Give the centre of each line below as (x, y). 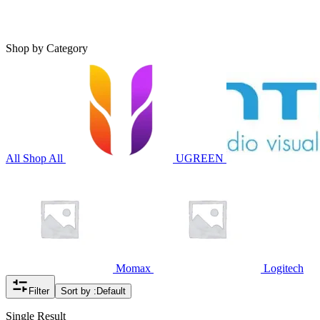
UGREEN (200, 159)
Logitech (284, 269)
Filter (39, 291)
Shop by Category (47, 49)
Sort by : (79, 291)
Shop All (43, 159)
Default (111, 291)
